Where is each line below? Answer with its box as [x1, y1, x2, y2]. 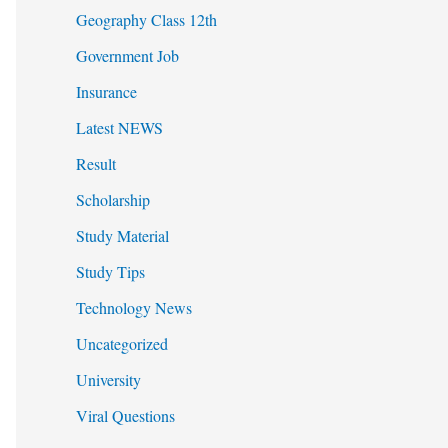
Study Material [76, 225, 169, 247]
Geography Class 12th [76, 9, 217, 31]
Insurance [76, 81, 137, 103]
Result [76, 153, 116, 175]
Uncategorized [76, 333, 168, 355]
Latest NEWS [76, 117, 163, 139]
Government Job [76, 45, 179, 67]
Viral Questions [76, 405, 175, 427]
